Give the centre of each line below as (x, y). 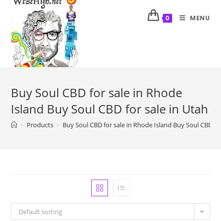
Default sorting (41, 212)
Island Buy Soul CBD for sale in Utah (110, 109)
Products (40, 125)
